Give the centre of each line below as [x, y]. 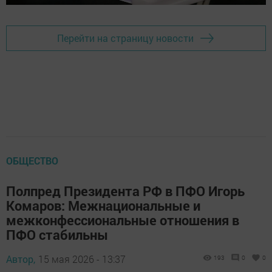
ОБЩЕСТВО [32, 160]
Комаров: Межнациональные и [103, 205]
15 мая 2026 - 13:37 [82, 259]
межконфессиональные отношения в [123, 220]
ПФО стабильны [57, 234]
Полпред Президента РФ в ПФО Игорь [125, 191]
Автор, [21, 259]
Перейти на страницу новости [125, 38]
